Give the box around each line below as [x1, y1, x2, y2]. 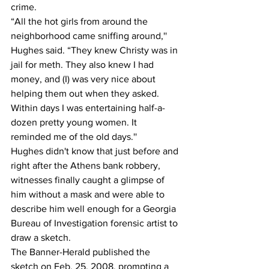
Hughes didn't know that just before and [11, 145, 181, 156]
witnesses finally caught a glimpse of [11, 174, 167, 185]
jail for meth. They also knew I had [11, 59, 156, 70]
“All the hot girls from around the [11, 16, 150, 26]
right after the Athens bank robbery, [11, 160, 163, 171]
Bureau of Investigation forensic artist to [11, 217, 180, 228]
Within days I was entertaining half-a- [11, 102, 165, 113]
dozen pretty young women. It [11, 116, 139, 127]
